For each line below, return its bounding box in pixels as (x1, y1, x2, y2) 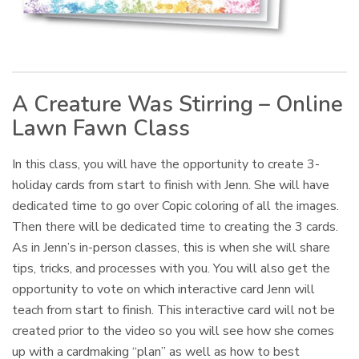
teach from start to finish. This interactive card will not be (12, 301, 336, 319)
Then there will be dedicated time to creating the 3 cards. (12, 217, 339, 236)
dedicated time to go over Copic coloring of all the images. (12, 196, 340, 215)
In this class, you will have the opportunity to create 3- (12, 155, 321, 173)
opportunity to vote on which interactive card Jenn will (12, 280, 316, 298)
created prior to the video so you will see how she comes (12, 321, 335, 340)
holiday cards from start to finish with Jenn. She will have (12, 175, 330, 194)
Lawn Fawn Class (12, 113, 190, 143)
